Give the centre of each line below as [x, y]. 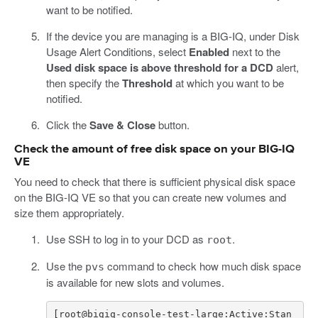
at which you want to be [228, 82]
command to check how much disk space [202, 265]
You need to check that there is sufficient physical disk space [155, 181]
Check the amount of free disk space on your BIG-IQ [154, 149]
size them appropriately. [69, 212]
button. [172, 124]
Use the [65, 265]
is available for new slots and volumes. [135, 282]
